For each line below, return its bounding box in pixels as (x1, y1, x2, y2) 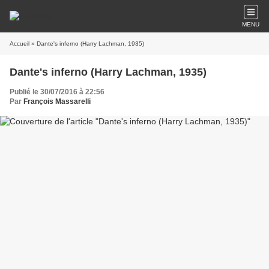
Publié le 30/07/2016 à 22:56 (10, 88, 104, 96)
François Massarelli (23, 97, 91, 106)
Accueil (10, 40, 29, 47)
